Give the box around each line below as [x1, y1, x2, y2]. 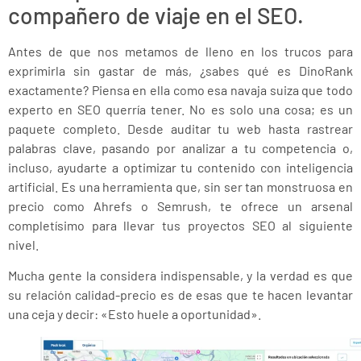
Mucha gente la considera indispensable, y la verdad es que [8, 268, 353, 284]
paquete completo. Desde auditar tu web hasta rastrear [8, 120, 353, 136]
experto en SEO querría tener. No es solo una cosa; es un [8, 101, 353, 117]
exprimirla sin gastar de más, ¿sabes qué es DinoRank [8, 62, 353, 78]
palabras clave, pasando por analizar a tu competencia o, [8, 139, 353, 156]
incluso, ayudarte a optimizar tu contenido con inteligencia [8, 159, 353, 175]
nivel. [8, 236, 39, 252]
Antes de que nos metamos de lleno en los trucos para [8, 43, 353, 59]
